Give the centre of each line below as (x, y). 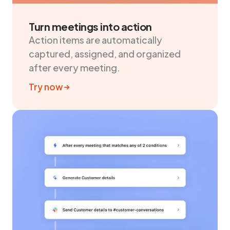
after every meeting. (74, 68)
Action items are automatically (95, 40)
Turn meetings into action (90, 27)
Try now (46, 87)
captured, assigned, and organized (105, 54)
